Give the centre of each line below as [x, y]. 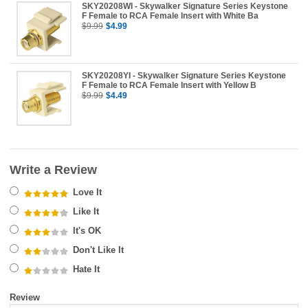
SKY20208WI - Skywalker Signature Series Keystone [185, 7]
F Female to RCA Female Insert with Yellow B [169, 86]
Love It [86, 192]
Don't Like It [97, 250]
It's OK [86, 231]
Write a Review [54, 170]
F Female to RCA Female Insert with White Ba [170, 16]
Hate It [85, 269]
